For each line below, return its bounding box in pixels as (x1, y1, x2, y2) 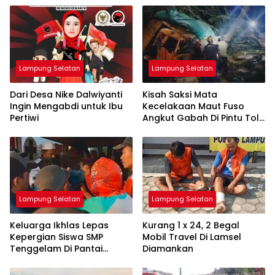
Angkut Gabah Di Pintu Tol (142, 111, 259, 124)
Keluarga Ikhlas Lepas (10, 219, 109, 232)
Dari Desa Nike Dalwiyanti (10, 88, 122, 101)
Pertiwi (10, 111, 39, 124)
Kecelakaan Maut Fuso (142, 99, 244, 112)
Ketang (10, 254, 42, 267)
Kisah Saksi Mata (142, 88, 217, 101)
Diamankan (142, 242, 193, 255)
